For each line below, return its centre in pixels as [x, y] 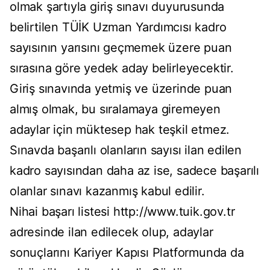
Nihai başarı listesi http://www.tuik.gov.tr [122, 212]
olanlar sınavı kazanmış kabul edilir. [107, 191]
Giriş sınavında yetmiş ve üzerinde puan [121, 89]
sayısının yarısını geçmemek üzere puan [121, 48]
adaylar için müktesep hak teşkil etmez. [120, 130]
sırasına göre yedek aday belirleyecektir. [122, 68]
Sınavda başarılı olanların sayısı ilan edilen [126, 150]
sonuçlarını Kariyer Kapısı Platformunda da [127, 253]
